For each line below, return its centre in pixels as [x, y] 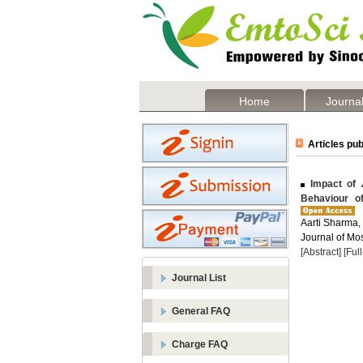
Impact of [333, 184]
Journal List [199, 278]
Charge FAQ [200, 344]
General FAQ [201, 311]
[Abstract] [321, 252]
